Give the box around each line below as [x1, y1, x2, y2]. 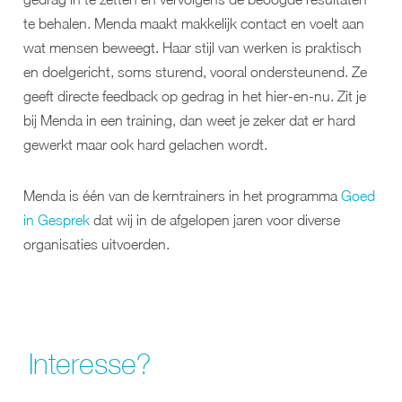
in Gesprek [23, 212, 90, 228]
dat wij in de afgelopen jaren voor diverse [90, 212, 340, 228]
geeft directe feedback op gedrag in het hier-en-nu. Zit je [23, 88, 366, 104]
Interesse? [29, 348, 152, 380]
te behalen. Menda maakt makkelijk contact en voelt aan [23, 15, 364, 31]
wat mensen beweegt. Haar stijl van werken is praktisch [23, 39, 362, 56]
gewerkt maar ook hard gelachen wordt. [23, 136, 267, 153]
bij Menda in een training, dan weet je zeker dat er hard [23, 112, 355, 128]
